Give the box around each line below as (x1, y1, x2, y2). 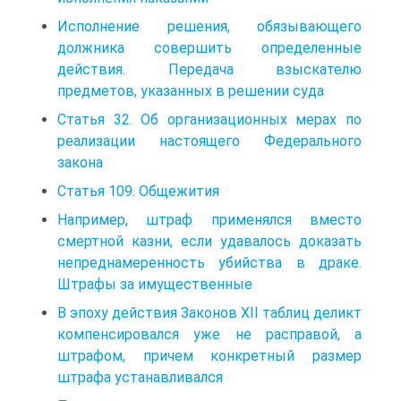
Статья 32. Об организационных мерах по (57, 110, 362, 128)
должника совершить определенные (57, 38, 362, 56)
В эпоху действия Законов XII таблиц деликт (57, 303, 362, 321)
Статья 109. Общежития (57, 182, 219, 200)
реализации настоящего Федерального (57, 132, 362, 149)
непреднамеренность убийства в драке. (57, 253, 362, 271)
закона (57, 153, 103, 171)
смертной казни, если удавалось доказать (57, 232, 362, 250)
